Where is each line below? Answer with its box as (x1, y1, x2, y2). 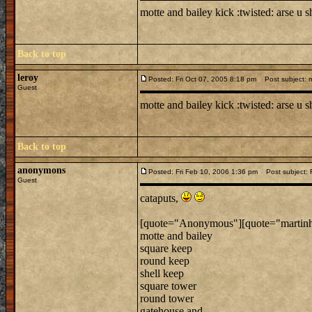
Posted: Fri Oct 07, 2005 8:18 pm (148, 75, 256, 83)
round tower (140, 292, 194, 304)
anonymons (17, 165, 65, 175)
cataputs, (140, 192, 181, 204)
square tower (140, 280, 196, 292)
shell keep (140, 267, 184, 279)
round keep (140, 255, 189, 267)
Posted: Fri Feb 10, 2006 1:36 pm (148, 168, 258, 175)
